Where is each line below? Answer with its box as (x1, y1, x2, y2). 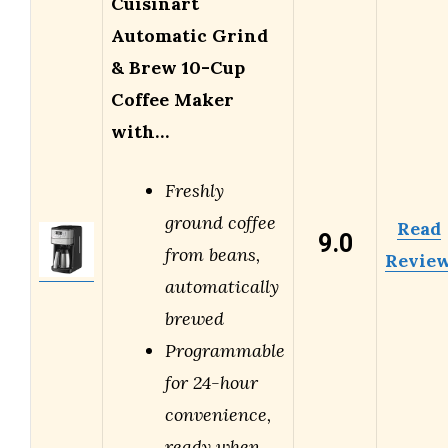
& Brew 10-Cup (111, 56, 245, 80)
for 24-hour (165, 371, 258, 395)
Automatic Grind (111, 24, 268, 48)
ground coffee (165, 211, 276, 235)
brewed (165, 307, 224, 331)
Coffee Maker (111, 88, 234, 112)
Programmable (165, 339, 285, 363)
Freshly (165, 179, 224, 203)
